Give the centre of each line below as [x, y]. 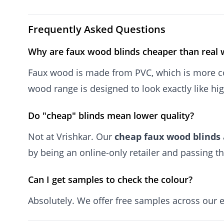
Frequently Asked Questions [97, 29]
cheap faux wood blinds [167, 136]
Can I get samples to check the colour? [110, 179]
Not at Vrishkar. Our [71, 136]
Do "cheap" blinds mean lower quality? [111, 115]
